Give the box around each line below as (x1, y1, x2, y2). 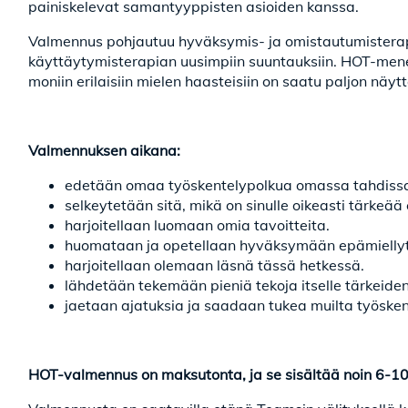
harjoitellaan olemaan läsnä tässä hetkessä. (65, 256, 364, 274)
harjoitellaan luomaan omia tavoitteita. (65, 216, 330, 234)
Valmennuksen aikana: (28, 141, 180, 159)
